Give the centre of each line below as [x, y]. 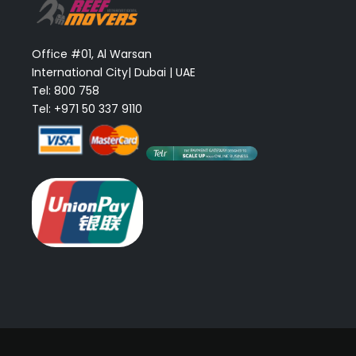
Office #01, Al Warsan [92, 54]
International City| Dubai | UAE [114, 72]
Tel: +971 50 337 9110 [87, 108]
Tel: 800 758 [66, 90]
